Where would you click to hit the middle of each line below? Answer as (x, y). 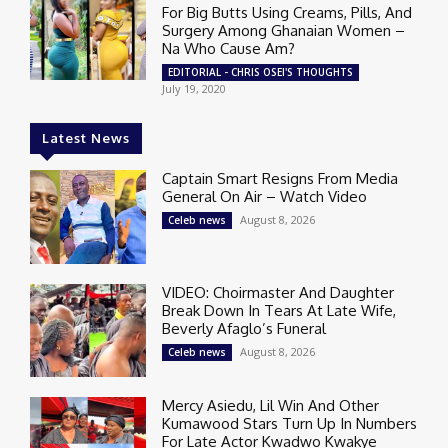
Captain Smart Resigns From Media (280, 179)
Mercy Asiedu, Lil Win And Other (271, 405)
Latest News (86, 138)
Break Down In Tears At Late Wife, (279, 310)
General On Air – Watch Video (265, 197)
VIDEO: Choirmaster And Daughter (278, 292)
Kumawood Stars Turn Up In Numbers (290, 423)
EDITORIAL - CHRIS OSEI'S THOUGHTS (261, 72)
